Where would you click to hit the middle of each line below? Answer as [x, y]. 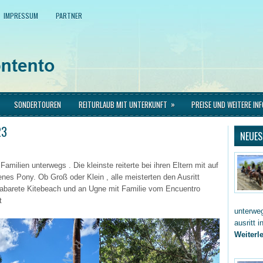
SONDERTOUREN [38, 104]
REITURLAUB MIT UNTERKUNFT [123, 104]
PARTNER [69, 16]
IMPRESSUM [21, 16]
